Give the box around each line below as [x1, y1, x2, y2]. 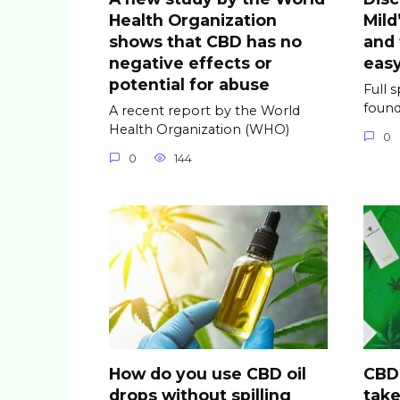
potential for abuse [109, 74, 270, 94]
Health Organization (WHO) [109, 121, 289, 137]
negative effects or [109, 53, 272, 72]
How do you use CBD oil [109, 364, 306, 384]
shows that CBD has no [109, 31, 302, 51]
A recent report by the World [109, 103, 300, 119]
